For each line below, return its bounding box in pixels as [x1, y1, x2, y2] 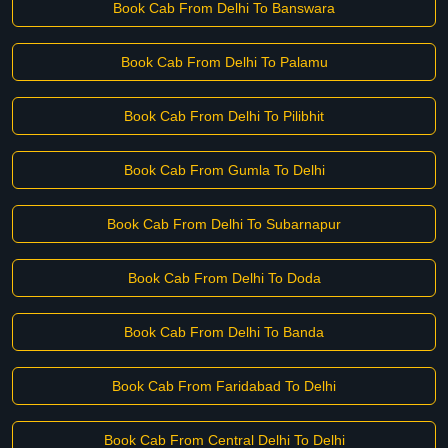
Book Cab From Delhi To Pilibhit [124, 108, 324, 124]
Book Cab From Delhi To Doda [127, 270, 321, 286]
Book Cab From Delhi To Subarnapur [107, 216, 341, 232]
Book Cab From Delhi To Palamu [120, 54, 328, 70]
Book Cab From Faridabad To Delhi [112, 378, 336, 394]
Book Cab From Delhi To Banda [124, 324, 324, 340]
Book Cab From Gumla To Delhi [123, 162, 325, 178]
